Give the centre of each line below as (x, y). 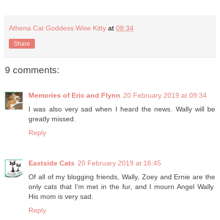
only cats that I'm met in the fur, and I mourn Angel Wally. (122, 187)
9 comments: (32, 70)
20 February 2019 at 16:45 (119, 163)
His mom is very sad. (61, 197)
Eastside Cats (52, 163)
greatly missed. (52, 119)
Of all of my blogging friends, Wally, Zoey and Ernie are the (122, 177)
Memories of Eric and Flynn (74, 96)
